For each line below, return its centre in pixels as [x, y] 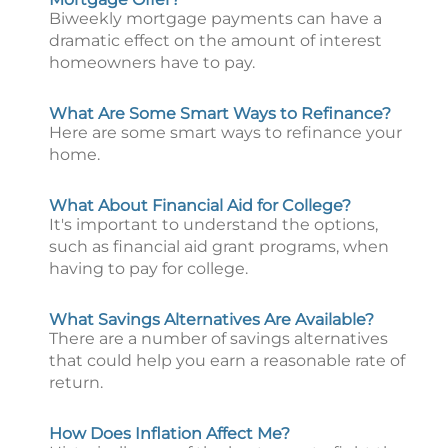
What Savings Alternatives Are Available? [211, 319]
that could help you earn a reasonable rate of [227, 360]
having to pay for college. [148, 268]
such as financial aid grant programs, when [219, 246]
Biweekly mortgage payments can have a [215, 18]
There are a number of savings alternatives [218, 338]
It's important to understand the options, [213, 224]
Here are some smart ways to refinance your [225, 132]
